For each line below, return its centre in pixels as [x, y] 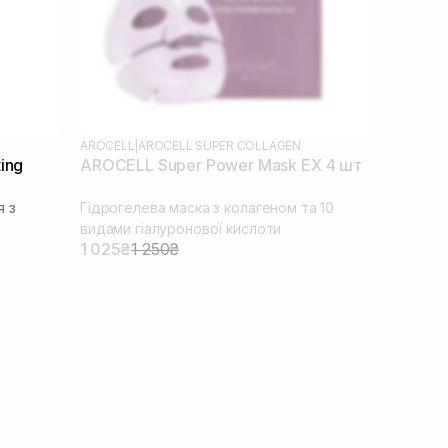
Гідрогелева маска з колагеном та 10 [207, 207]
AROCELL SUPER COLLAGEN [219, 145]
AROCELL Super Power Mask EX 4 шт [221, 164]
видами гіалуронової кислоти [181, 228]
